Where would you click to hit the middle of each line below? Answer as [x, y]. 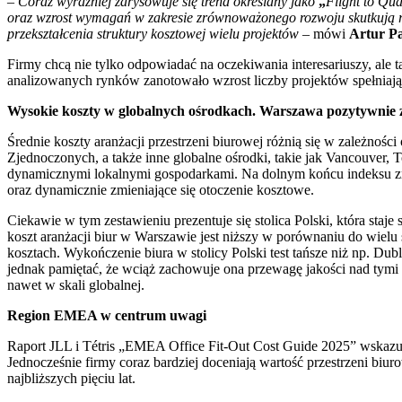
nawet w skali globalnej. [76, 284]
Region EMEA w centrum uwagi [107, 315]
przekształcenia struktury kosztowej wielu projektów [153, 33]
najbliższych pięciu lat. [71, 378]
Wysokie [33, 110]
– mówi [324, 33]
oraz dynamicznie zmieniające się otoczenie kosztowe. [161, 189]
